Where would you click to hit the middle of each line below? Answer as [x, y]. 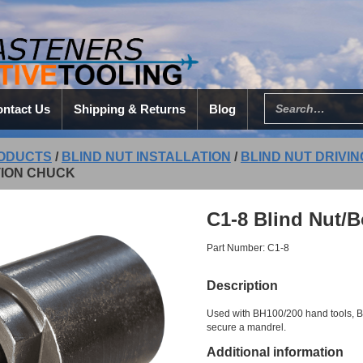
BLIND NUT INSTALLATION [146, 157]
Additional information [275, 352]
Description [243, 286]
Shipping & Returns [129, 109]
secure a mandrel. [247, 327]
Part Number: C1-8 [248, 248]
